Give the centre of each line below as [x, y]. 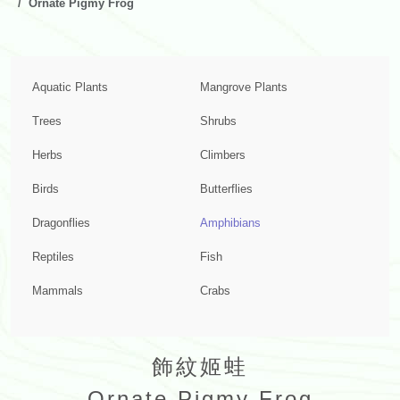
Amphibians [230, 223]
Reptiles [53, 257]
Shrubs [218, 121]
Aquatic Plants [70, 87]
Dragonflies [61, 223]
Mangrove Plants [244, 87]
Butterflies [226, 189]
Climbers [223, 155]
